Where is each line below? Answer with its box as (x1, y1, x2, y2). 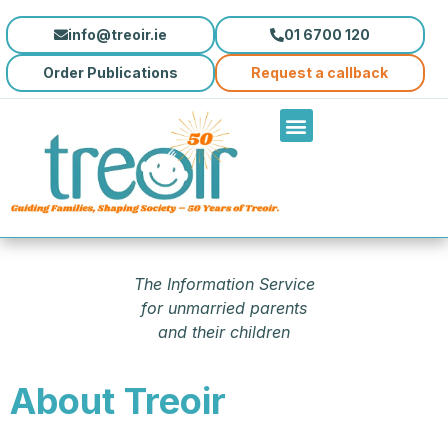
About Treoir (10, 379, 226, 424)
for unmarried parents (141, 298, 307, 319)
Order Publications (43, 64, 179, 81)
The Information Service (133, 274, 315, 295)
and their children (158, 322, 290, 343)
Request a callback (251, 64, 389, 81)
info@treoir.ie (68, 26, 168, 43)
